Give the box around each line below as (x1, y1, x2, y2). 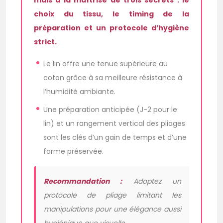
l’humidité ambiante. (43, 87, 116, 97)
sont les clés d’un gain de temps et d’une (43, 132, 187, 142)
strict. (34, 37, 57, 47)
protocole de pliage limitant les (44, 190, 181, 200)
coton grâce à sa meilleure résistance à (43, 73, 183, 83)
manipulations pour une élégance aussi (44, 204, 181, 214)
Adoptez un (122, 176, 182, 186)
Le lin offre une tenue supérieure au (43, 59, 168, 69)
